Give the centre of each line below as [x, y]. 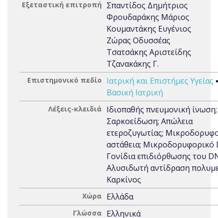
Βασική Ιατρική [135, 92]
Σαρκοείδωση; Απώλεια [150, 121]
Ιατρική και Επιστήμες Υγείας [160, 81]
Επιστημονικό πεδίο [64, 80]
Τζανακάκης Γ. [133, 64]
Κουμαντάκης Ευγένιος [149, 29]
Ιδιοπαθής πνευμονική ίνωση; [162, 109]
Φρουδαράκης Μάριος [148, 17]
